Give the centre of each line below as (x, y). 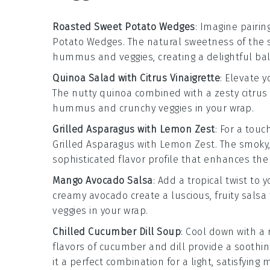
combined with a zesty (187, 93)
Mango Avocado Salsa (103, 180)
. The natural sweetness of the (195, 42)
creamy (71, 195)
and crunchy (127, 108)
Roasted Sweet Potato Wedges (124, 27)
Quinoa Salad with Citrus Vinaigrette (136, 78)
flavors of (76, 246)
